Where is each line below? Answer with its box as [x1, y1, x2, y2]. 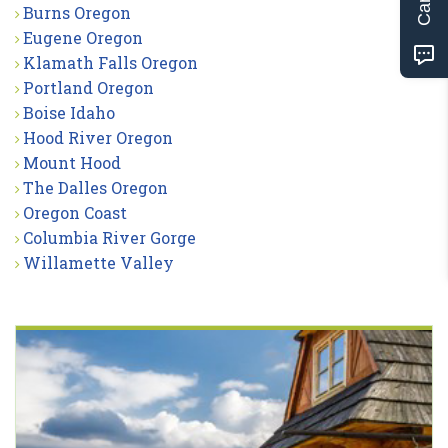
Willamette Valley [23, 251, 174, 273]
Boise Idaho [23, 101, 115, 123]
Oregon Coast [23, 201, 127, 223]
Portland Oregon [23, 76, 154, 98]
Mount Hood [23, 151, 121, 173]
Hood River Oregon [23, 126, 173, 148]
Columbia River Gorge [23, 226, 196, 248]
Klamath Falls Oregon [23, 51, 198, 73]
